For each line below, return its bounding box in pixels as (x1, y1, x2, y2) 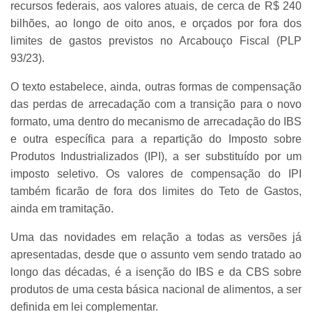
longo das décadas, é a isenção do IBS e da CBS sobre (10, 265, 302, 278)
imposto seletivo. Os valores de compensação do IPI (10, 167, 302, 180)
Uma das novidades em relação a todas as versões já (10, 231, 302, 243)
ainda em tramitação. (10, 202, 114, 214)
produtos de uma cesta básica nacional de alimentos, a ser (10, 283, 302, 295)
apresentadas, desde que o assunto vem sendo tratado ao (10, 248, 302, 260)
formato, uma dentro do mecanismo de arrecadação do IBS (10, 115, 302, 127)
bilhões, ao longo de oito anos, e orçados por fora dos (10, 17, 302, 29)
